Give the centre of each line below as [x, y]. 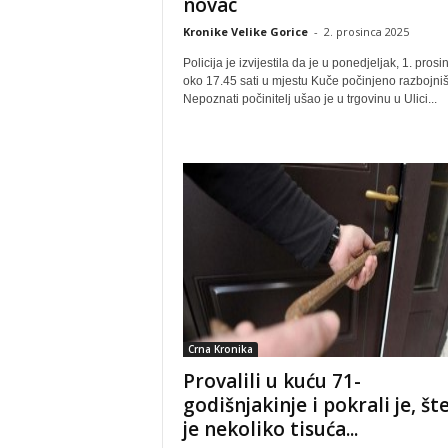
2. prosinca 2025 [366, 31]
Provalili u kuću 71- [271, 381]
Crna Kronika [220, 349]
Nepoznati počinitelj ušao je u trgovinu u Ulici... [309, 99]
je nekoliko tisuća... [270, 429]
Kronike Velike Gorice [245, 31]
